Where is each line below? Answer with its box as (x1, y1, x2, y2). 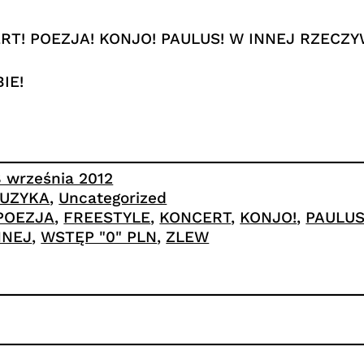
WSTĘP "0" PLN (41, 227, 158, 247)
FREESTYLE (63, 208, 151, 227)
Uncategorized (58, 188, 167, 208)
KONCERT (159, 208, 232, 227)
